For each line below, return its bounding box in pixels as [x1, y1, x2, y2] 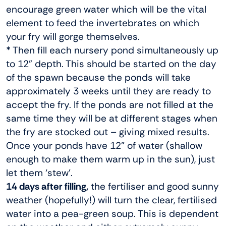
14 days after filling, [6, 180, 88, 193]
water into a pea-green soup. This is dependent [6, 207, 218, 220]
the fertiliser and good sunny [88, 180, 219, 193]
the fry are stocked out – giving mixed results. [6, 126, 209, 139]
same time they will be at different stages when [6, 112, 217, 125]
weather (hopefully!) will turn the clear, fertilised [6, 194, 217, 207]
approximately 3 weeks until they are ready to [6, 85, 211, 98]
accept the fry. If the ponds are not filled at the [6, 98, 213, 111]
